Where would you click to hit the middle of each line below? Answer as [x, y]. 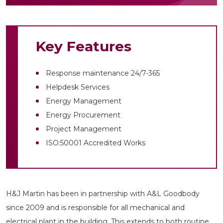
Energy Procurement [83, 115]
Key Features [84, 46]
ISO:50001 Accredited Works [96, 143]
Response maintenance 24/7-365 [103, 73]
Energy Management [84, 101]
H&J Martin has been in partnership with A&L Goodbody [103, 194]
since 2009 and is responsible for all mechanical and [95, 208]
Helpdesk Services [78, 87]
